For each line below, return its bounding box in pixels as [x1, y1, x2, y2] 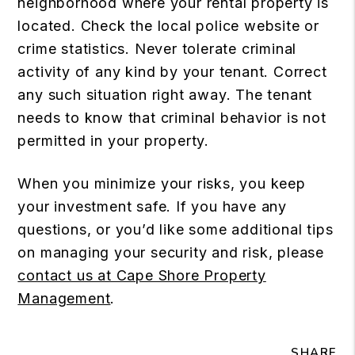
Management [17, 289, 111, 307]
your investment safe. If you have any [17, 197, 287, 215]
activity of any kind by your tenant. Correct [17, 63, 327, 80]
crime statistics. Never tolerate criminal [17, 40, 297, 57]
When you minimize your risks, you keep [17, 174, 306, 192]
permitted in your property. [17, 132, 209, 149]
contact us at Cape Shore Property [17, 266, 266, 284]
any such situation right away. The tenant [17, 86, 313, 103]
